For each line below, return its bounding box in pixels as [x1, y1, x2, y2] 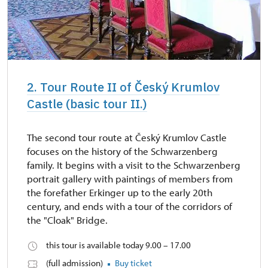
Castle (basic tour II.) [27, 96, 147, 112]
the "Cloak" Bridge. [27, 214, 108, 227]
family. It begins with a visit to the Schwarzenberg [27, 159, 240, 172]
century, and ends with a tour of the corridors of [27, 200, 232, 213]
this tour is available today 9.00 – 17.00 [46, 239, 191, 251]
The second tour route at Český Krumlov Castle [27, 131, 227, 144]
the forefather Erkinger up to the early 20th [27, 186, 212, 199]
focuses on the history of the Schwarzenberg [27, 145, 218, 158]
